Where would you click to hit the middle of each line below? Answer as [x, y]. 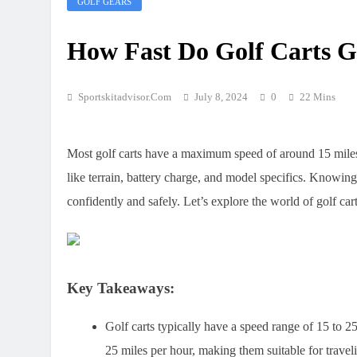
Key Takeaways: [121, 288]
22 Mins [318, 97]
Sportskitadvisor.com [125, 97]
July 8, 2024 [221, 97]
